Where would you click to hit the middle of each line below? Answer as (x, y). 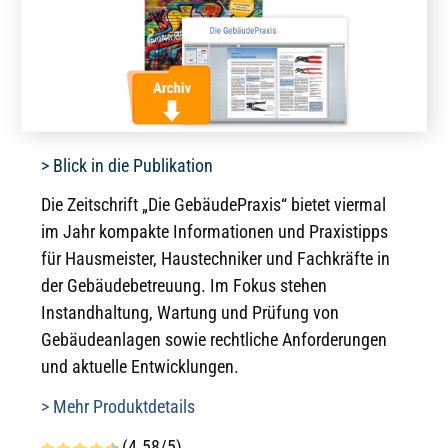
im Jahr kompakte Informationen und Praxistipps (214, 232)
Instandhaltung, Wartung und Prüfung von (190, 313)
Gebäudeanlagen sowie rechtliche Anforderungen (214, 340)
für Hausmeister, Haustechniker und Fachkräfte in (215, 259)
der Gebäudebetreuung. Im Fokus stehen (184, 286)
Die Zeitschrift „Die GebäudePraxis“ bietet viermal (213, 205)
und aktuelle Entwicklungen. (140, 367)
